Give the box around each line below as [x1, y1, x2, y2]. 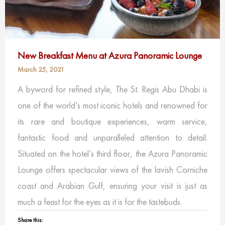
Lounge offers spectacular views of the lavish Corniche [18, 163, 207, 175]
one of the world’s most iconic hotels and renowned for [18, 99, 207, 111]
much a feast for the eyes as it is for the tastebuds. [18, 195, 182, 207]
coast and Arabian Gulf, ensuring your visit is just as [18, 179, 207, 191]
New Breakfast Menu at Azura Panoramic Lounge [18, 49, 202, 62]
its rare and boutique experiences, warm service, [18, 115, 207, 127]
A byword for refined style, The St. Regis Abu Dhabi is [18, 83, 207, 95]
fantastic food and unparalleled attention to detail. [18, 131, 207, 143]
